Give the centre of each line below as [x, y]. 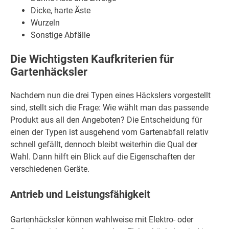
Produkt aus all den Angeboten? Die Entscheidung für [106, 120]
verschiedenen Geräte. [50, 169]
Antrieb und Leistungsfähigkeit [80, 194]
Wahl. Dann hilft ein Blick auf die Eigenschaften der [102, 156]
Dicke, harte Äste [61, 10]
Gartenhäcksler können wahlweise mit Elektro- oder [102, 219]
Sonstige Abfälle [60, 35]
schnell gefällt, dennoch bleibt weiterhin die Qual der [104, 144]
